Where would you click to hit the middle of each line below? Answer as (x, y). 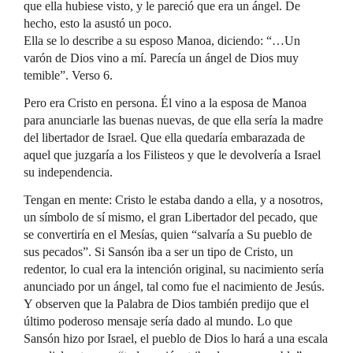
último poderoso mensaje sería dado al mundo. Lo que (158, 321)
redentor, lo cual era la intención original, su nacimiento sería (174, 269)
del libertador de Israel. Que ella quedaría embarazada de (164, 137)
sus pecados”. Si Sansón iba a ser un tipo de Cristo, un (158, 252)
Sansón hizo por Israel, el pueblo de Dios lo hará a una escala (176, 338)
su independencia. (68, 172)
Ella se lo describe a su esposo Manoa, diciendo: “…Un (162, 41)
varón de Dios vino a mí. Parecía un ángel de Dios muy (161, 58)
